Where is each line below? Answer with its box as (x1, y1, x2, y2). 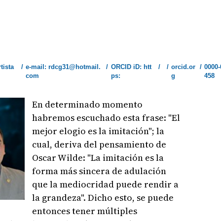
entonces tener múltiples (32, 205, 138, 217)
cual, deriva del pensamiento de (32, 138, 167, 150)
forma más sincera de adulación (32, 165, 167, 177)
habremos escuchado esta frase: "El (32, 111, 181, 124)
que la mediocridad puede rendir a (32, 178, 179, 190)
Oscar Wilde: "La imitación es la (32, 151, 164, 164)
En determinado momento (32, 98, 143, 110)
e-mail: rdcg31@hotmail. (25, 63, 101, 71)
